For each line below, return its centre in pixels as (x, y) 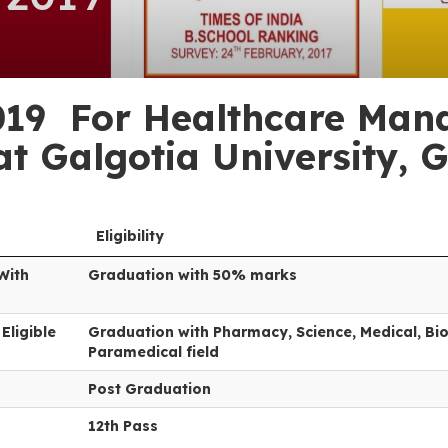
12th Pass (123, 426)
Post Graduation (149, 389)
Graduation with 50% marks (192, 275)
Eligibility (130, 236)
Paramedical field (153, 352)
